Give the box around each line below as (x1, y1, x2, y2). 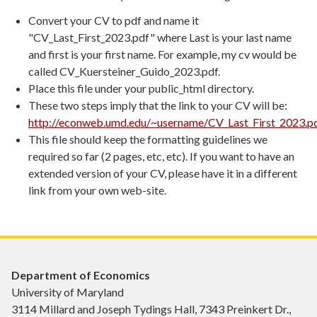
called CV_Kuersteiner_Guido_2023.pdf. (28, 64, 220, 79)
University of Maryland (11, 285, 124, 299)
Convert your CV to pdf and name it (28, 13, 199, 28)
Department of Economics (11, 268, 150, 282)
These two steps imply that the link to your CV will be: (28, 98, 287, 113)
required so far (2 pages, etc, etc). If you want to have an (28, 149, 294, 163)
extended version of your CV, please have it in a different (28, 166, 297, 180)
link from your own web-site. (28, 183, 166, 197)
